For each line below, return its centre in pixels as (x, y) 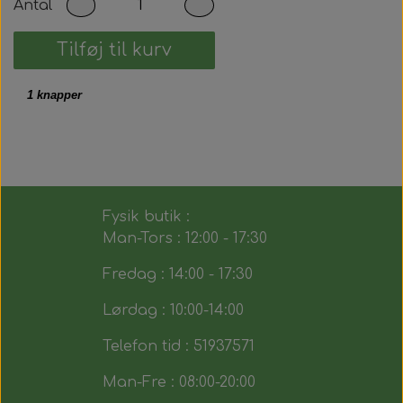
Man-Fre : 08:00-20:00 (179, 382)
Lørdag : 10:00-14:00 (173, 310)
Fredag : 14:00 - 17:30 (177, 274)
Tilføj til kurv (114, 50)
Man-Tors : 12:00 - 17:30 (184, 238)
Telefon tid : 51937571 (178, 346)
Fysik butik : (146, 217)
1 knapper (54, 95)
